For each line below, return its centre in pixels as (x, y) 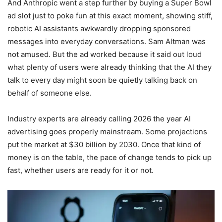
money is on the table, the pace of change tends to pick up (110, 158)
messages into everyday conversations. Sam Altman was (107, 42)
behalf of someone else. (50, 93)
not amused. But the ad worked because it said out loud (105, 55)
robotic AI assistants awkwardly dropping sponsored (99, 29)
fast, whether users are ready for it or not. (81, 170)
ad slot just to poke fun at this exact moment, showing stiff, (110, 16)
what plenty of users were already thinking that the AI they (110, 67)
